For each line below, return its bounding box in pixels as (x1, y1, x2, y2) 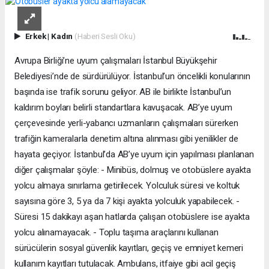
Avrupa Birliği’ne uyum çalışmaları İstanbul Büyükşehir (14, 55, 217, 66)
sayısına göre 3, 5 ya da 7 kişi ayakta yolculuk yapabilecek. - (14, 195, 240, 207)
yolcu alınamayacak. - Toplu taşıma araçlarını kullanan (14, 226, 219, 238)
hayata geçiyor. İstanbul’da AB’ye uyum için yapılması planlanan (14, 148, 254, 160)
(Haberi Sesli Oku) (74, 31, 136, 41)
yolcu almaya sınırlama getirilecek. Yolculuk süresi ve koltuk (14, 180, 240, 191)
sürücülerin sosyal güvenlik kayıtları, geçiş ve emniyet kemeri (14, 242, 244, 253)
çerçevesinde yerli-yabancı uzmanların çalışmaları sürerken (14, 117, 238, 128)
